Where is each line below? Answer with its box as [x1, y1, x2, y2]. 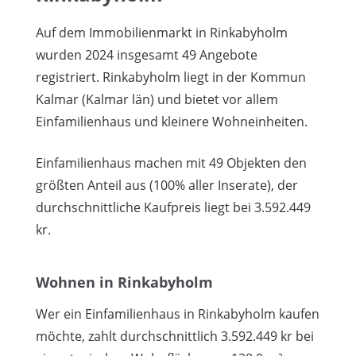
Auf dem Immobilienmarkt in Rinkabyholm [36, 23, 288, 41]
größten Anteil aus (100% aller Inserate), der [36, 176, 298, 194]
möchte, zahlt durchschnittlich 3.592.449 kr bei [36, 327, 314, 345]
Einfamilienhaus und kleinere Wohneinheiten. [36, 112, 308, 130]
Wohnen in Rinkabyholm [36, 272, 213, 292]
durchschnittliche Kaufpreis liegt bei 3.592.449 [36, 198, 311, 216]
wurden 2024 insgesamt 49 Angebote [36, 45, 257, 64]
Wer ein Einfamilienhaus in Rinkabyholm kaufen [36, 305, 319, 323]
